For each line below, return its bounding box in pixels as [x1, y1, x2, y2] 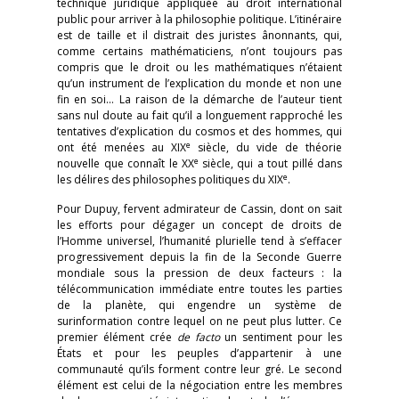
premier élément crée [57, 330, 177, 345]
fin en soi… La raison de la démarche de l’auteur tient [57, 92, 342, 107]
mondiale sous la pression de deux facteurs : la [57, 265, 342, 281]
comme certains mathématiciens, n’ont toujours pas [57, 44, 342, 59]
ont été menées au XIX [57, 140, 187, 155]
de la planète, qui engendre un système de [57, 297, 342, 313]
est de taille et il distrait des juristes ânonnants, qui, [57, 28, 342, 43]
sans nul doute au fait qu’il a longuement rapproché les [57, 108, 342, 123]
